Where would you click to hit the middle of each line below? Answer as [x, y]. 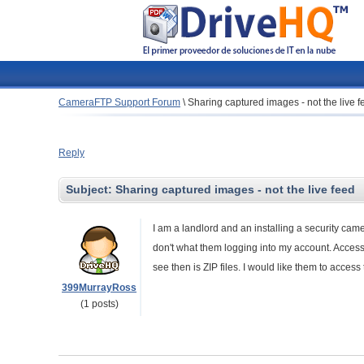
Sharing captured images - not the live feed [235, 189]
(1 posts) [99, 304]
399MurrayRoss [99, 288]
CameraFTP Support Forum [119, 102]
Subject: [91, 189]
